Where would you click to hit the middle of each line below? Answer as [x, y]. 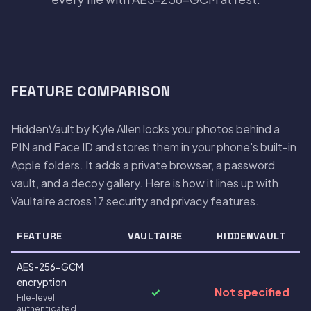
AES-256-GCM [50, 267]
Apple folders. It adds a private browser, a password [143, 165]
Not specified [252, 292]
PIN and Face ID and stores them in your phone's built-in [154, 146]
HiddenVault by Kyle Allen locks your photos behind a [145, 128]
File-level [36, 297]
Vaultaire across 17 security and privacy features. [135, 201]
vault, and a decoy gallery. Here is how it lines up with [145, 183]
